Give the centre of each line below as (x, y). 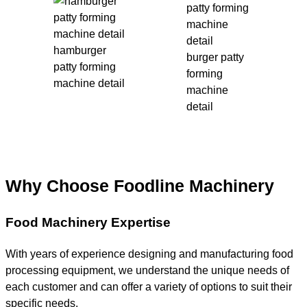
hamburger (80, 50)
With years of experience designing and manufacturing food (149, 253)
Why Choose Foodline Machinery (140, 186)
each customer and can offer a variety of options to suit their (149, 286)
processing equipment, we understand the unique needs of (147, 270)
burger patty (215, 57)
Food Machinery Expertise (88, 222)
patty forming (85, 67)
